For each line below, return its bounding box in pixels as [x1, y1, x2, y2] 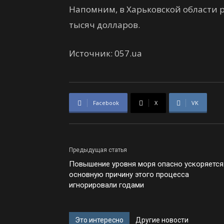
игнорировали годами [69, 180, 144, 189]
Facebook [93, 99, 119, 106]
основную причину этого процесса [69, 170, 189, 179]
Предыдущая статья [69, 146, 127, 153]
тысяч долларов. [69, 19, 140, 30]
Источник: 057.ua [69, 47, 142, 59]
